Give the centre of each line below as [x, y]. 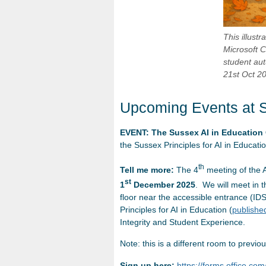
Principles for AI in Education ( [176, 209]
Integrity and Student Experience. [183, 222]
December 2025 [163, 184]
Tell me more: [148, 170]
